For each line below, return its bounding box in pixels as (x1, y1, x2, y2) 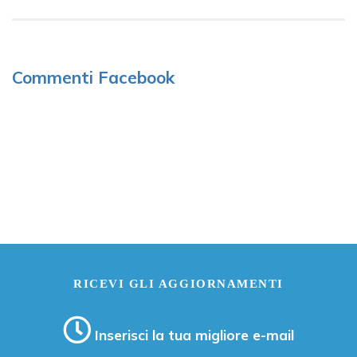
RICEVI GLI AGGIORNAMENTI (73, 277, 284, 291)
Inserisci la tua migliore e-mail (91, 326, 294, 344)
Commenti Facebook (12, 66, 175, 88)
